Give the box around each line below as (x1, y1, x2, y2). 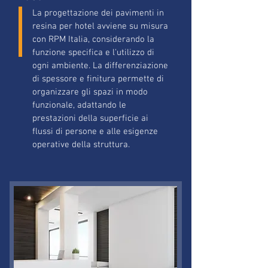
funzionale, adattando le (32, 100, 126, 111)
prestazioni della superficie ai (32, 113, 148, 124)
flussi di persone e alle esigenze (32, 126, 158, 137)
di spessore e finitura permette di (32, 74, 164, 84)
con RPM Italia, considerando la (32, 34, 154, 45)
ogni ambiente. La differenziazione (32, 60, 168, 71)
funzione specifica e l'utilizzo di (32, 47, 154, 58)
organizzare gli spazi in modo (32, 87, 148, 98)
